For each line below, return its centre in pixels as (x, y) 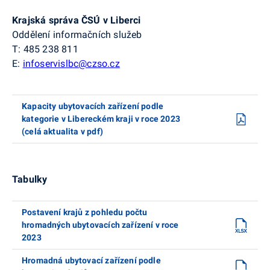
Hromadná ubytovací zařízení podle (91, 261)
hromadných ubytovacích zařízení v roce (100, 225)
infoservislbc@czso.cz (71, 64)
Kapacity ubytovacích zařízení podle (93, 106)
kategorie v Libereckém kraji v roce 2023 (101, 119)
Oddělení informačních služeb (77, 35)
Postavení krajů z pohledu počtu (85, 212)
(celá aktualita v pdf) (62, 132)
